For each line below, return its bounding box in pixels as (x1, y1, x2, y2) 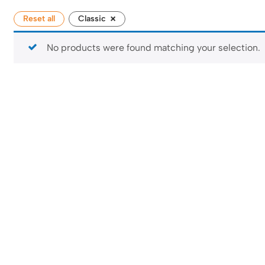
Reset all (23, 14, 55, 24)
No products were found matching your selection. (47, 42, 260, 53)
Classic (78, 14, 106, 24)
